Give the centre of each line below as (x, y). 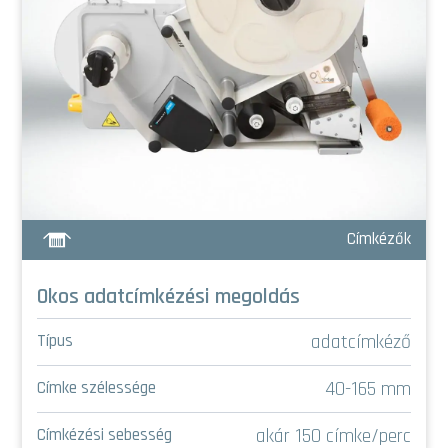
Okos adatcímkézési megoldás (168, 296)
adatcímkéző (361, 341)
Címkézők (379, 239)
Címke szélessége (96, 388)
